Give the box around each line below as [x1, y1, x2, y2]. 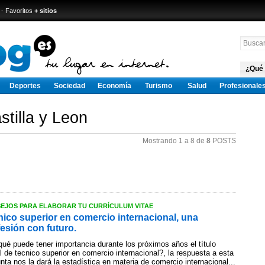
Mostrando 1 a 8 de [143, 137, 206, 145]
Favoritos [5, 7, 33, 14]
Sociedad [54, 82, 85, 90]
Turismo [144, 82, 172, 90]
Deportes [9, 82, 41, 90]
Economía [98, 82, 131, 90]
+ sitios [34, 7, 57, 14]
